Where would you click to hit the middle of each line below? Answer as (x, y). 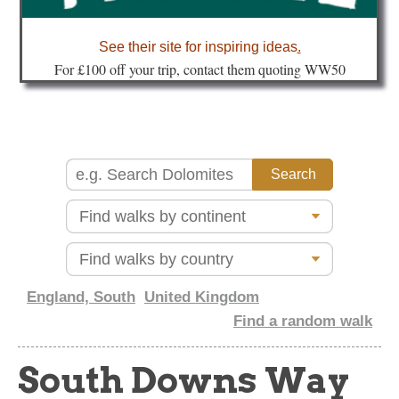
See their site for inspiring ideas (198, 47)
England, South (81, 297)
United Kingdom (202, 297)
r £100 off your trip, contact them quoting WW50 (207, 69)
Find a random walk (303, 322)
